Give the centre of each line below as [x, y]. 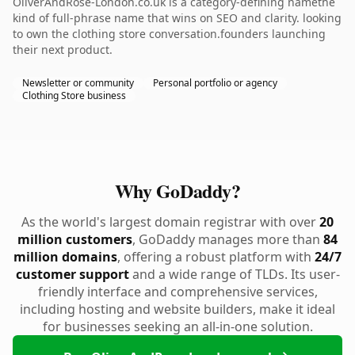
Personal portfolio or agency [215, 83]
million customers [75, 239]
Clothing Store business [74, 95]
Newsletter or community [78, 83]
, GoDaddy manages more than [228, 239]
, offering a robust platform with [216, 257]
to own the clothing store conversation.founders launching [169, 34]
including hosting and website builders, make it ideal [177, 309]
